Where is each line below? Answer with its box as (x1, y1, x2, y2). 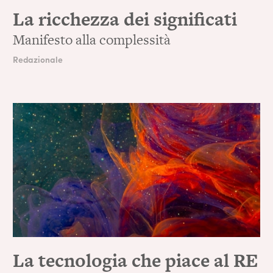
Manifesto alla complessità (13, 30, 171, 50)
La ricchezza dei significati (13, 6, 238, 32)
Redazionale (13, 53, 63, 66)
